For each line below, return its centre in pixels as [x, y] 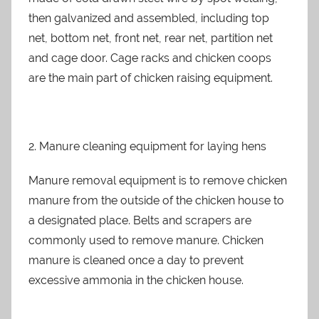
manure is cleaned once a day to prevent [136, 260]
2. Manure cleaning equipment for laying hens [147, 146]
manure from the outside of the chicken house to [156, 200]
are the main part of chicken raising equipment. [151, 78]
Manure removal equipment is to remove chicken [158, 181]
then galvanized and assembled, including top [149, 18]
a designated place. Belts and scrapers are [140, 220]
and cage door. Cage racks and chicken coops [150, 58]
